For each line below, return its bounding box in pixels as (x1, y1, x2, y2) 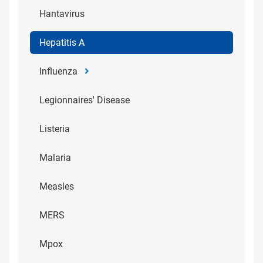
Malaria (39, 152, 71, 163)
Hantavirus (39, 8, 85, 19)
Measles (39, 181, 74, 192)
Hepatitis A (39, 37, 85, 48)
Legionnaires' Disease (39, 95, 130, 106)
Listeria (39, 123, 70, 134)
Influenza (39, 66, 77, 77)
